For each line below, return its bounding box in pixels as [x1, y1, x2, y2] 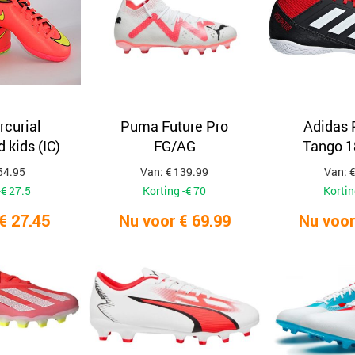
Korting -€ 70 [143, 183, 207, 198]
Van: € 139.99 [140, 164, 209, 179]
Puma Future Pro [120, 116, 229, 136]
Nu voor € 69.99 [118, 211, 231, 231]
